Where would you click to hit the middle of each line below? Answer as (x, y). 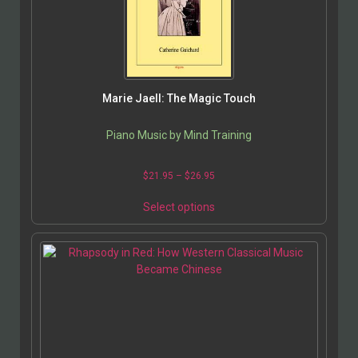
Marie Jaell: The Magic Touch (179, 98)
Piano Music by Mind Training (179, 135)
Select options (179, 207)
